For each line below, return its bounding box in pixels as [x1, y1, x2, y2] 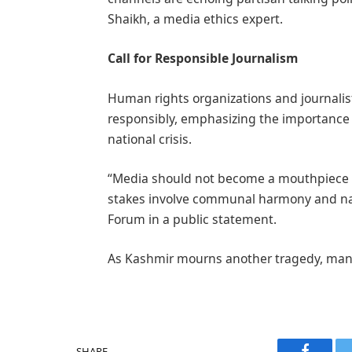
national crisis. [108, 130, 192, 148]
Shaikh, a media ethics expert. [108, 10, 284, 28]
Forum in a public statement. [108, 210, 277, 228]
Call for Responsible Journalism [108, 49, 299, 68]
